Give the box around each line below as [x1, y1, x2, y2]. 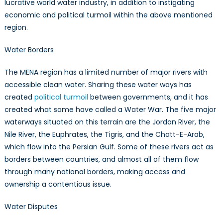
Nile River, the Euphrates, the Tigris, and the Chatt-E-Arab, [4, 129, 205, 140]
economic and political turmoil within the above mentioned [4, 10, 213, 20]
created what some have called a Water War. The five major [4, 105, 216, 115]
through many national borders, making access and [4, 167, 185, 177]
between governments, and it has [88, 92, 208, 103]
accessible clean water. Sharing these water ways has [4, 80, 192, 90]
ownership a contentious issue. [4, 179, 111, 190]
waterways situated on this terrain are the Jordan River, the [4, 117, 210, 127]
